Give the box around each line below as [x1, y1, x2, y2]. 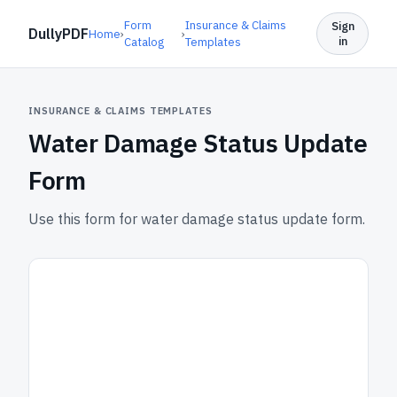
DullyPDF [28, 25, 89, 43]
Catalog [124, 35, 164, 50]
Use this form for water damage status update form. [28, 210, 365, 228]
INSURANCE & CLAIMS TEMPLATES [28, 105, 213, 117]
